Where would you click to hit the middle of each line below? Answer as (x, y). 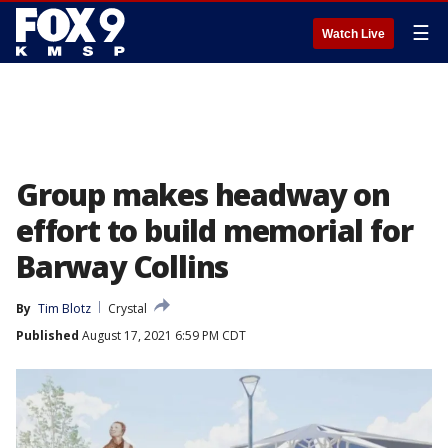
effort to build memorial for (214, 230)
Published (47, 335)
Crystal (127, 308)
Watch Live (353, 34)
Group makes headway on (203, 194)
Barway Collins (122, 266)
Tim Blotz (64, 308)
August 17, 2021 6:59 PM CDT (162, 335)
